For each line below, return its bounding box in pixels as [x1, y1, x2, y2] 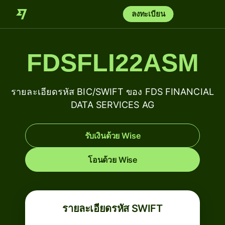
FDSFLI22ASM [26, 49, 199, 77]
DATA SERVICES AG [71, 99, 154, 110]
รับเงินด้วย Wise [84, 131, 141, 141]
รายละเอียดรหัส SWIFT [62, 202, 163, 214]
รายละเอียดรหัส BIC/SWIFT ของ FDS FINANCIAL [11, 86, 214, 97]
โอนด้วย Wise [87, 155, 138, 165]
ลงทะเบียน [131, 9, 165, 19]
